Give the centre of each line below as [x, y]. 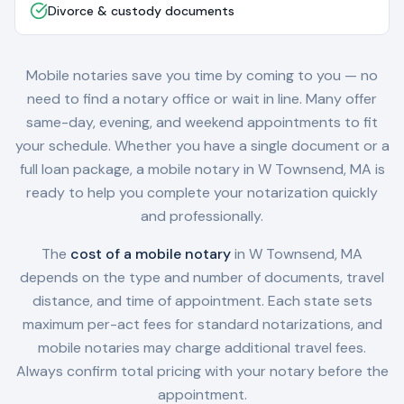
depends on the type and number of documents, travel [202, 277]
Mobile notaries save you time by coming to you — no [202, 75]
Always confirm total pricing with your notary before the [202, 371]
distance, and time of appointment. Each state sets [202, 301]
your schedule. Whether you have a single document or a [202, 146]
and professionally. [202, 216]
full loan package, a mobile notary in [138, 169]
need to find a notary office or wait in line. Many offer [202, 99]
